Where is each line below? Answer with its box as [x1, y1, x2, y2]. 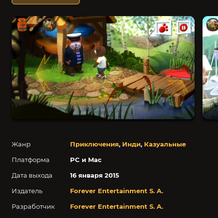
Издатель [12, 186, 42, 195]
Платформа [12, 155, 50, 163]
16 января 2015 [70, 171, 119, 179]
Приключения [70, 140, 119, 148]
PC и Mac [70, 155, 102, 163]
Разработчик [12, 202, 55, 210]
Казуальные [144, 140, 186, 148]
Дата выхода [12, 171, 53, 179]
